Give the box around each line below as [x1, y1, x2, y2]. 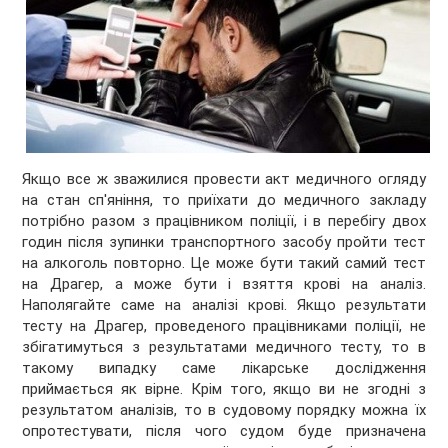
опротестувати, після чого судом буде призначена [22, 422, 426, 441]
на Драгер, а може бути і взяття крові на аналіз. [22, 275, 426, 294]
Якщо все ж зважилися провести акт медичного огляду [22, 170, 426, 189]
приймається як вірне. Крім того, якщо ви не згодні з [22, 380, 426, 399]
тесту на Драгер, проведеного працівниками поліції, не [22, 317, 426, 336]
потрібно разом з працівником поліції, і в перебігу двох [22, 212, 426, 231]
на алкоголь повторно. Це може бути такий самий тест [22, 254, 426, 273]
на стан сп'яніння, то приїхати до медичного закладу [22, 191, 426, 210]
